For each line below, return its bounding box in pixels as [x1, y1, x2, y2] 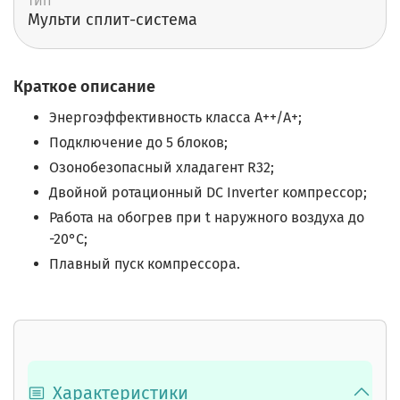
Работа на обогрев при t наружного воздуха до [49, 209, 364, 227]
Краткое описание [13, 76, 155, 96]
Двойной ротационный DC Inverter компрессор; [49, 184, 367, 202]
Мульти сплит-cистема [28, 10, 197, 30]
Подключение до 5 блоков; [49, 134, 228, 152]
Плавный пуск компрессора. [49, 255, 240, 273]
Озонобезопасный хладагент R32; [49, 159, 274, 177]
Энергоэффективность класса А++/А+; [49, 109, 302, 127]
